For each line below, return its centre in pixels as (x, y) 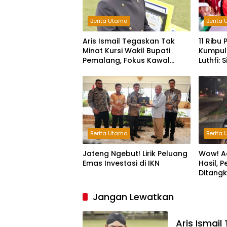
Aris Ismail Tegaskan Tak (129, 41)
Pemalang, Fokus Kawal (126, 60)
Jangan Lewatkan (133, 197)
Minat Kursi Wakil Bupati (126, 50)
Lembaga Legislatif (118, 70)
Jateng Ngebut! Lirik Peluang (135, 153)
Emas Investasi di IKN (121, 163)
